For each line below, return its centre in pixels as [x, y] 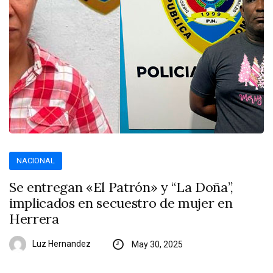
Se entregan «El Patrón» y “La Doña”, [122, 187]
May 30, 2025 [157, 245]
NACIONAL [36, 161]
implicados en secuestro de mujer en [121, 203]
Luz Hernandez [62, 244]
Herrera [34, 219]
